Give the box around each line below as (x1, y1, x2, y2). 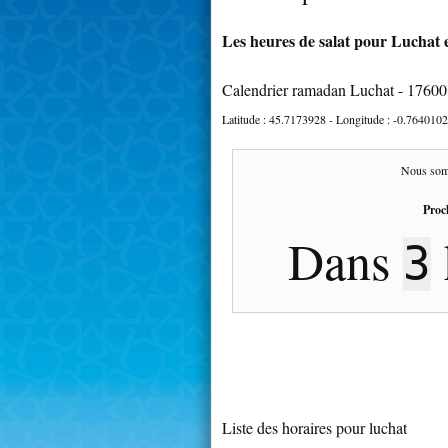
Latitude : (222, 110, 269, 127)
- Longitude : (326, 110, 393, 127)
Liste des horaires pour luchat (222, 416, 407, 438)
